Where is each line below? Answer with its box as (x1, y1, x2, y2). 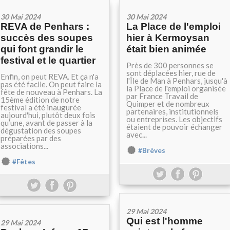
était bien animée (126, 44, 206, 54)
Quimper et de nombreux (126, 99, 209, 108)
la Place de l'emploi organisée (126, 84, 226, 93)
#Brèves (138, 146, 165, 155)
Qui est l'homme (126, 216, 203, 226)
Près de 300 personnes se (126, 61, 214, 70)
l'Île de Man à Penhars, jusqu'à (126, 76, 227, 85)
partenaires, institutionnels (126, 107, 219, 116)
